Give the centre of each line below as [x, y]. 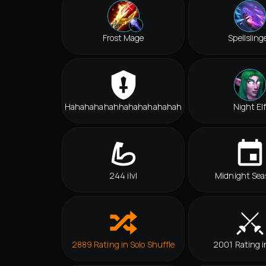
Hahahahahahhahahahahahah [123, 107]
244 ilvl [123, 176]
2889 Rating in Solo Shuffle [123, 245]
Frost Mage [123, 38]
